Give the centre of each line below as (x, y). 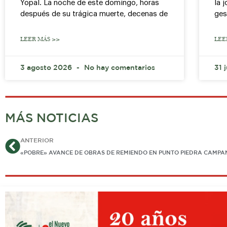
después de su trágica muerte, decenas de (94, 14)
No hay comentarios (119, 68)
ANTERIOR (37, 141)
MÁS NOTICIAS (52, 119)
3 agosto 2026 (47, 68)
